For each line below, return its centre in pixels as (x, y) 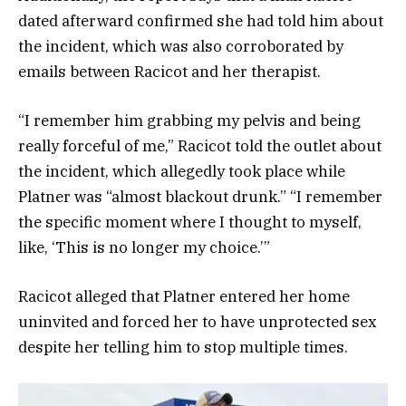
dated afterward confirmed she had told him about (201, 20)
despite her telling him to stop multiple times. (185, 347)
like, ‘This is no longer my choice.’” (144, 247)
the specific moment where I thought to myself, (190, 222)
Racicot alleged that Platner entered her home (184, 296)
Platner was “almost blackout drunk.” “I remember (200, 196)
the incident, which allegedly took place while (182, 171)
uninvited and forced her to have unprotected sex (198, 321)
